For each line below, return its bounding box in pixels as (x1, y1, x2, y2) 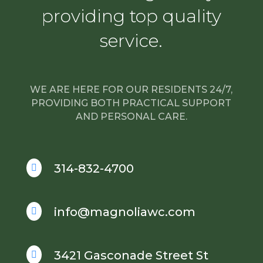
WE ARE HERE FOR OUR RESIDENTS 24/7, (30, 83, 233, 95)
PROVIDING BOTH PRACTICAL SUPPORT (31, 97, 232, 109)
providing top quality (41, 5, 221, 27)
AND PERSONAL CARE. (75, 110, 187, 122)
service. (100, 29, 163, 52)
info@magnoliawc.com (53, 204, 195, 219)
